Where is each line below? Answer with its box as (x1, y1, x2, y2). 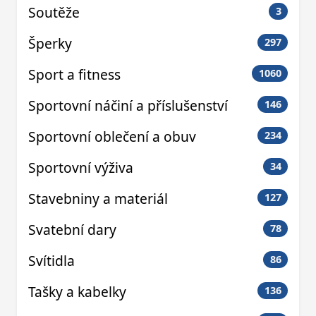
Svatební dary (28, 220, 116, 240)
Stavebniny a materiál (28, 189, 168, 209)
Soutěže (28, 3, 80, 23)
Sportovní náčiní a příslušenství (28, 96, 228, 116)
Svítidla (28, 251, 75, 271)
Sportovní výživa (28, 158, 133, 178)
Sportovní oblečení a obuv (28, 127, 196, 147)
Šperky (28, 34, 72, 54)
